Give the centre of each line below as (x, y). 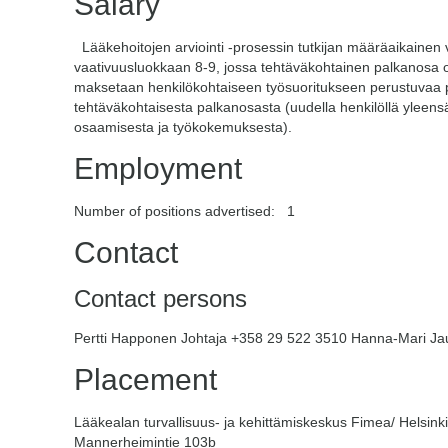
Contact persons (160, 298)
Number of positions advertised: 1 (184, 211)
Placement (145, 379)
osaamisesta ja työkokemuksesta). (183, 127)
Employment (158, 168)
